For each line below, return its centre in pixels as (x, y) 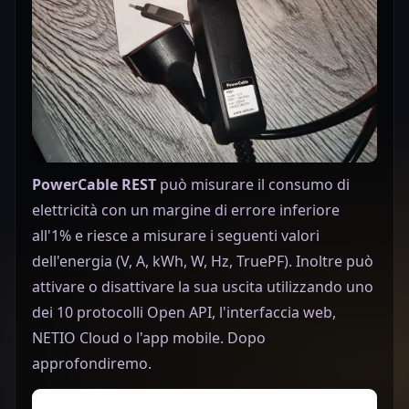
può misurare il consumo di (253, 185)
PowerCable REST (94, 185)
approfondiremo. (92, 364)
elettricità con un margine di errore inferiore (186, 210)
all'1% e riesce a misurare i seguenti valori (176, 236)
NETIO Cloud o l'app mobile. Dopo (149, 338)
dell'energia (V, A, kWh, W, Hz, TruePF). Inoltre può (203, 262)
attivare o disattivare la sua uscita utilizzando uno (203, 287)
